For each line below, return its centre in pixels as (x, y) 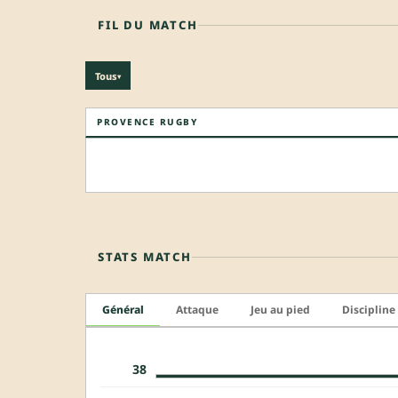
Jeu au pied (280, 310)
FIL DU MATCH (148, 25)
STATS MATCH (145, 257)
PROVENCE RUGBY (147, 122)
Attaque (197, 310)
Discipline (369, 310)
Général (123, 310)
